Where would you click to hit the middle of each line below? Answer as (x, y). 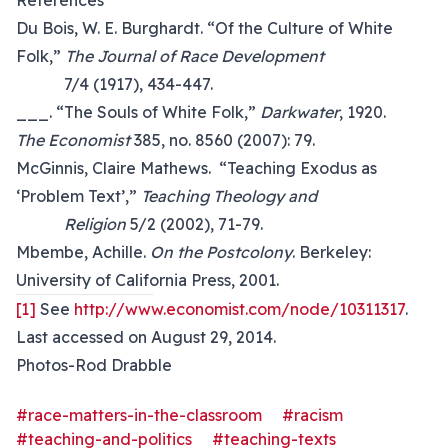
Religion (71, 224)
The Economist (73, 140)
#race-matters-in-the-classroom (139, 415)
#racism (312, 415)
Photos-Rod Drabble (94, 365)
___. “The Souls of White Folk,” (138, 112)
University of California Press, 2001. (147, 280)
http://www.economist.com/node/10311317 (239, 309)
